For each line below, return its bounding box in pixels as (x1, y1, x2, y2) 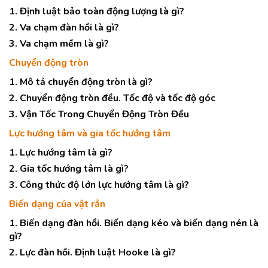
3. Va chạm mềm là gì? (9, 37, 109, 50)
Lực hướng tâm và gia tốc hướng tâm (9, 127, 170, 140)
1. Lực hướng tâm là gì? (9, 146, 112, 159)
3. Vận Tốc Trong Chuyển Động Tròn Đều (9, 108, 189, 121)
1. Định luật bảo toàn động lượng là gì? (9, 5, 184, 18)
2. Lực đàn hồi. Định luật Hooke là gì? (9, 246, 176, 259)
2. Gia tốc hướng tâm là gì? (9, 162, 129, 175)
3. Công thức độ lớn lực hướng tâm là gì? (9, 178, 189, 191)
